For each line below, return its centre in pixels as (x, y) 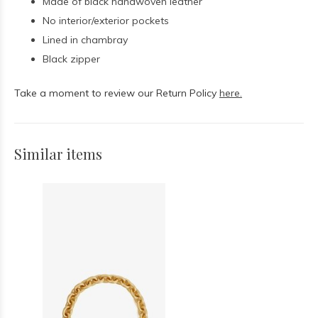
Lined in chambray (85, 40)
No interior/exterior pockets (106, 21)
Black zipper (71, 59)
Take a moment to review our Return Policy (117, 93)
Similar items (58, 154)
